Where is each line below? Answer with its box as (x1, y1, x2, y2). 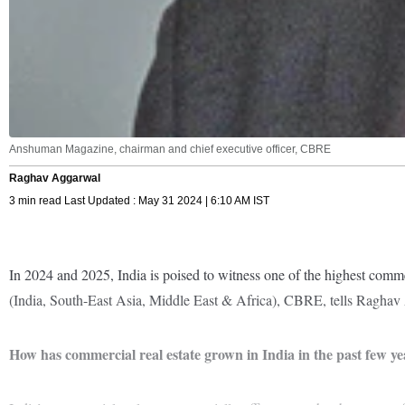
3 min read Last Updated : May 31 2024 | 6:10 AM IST (9, 193, 269, 207)
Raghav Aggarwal (9, 171, 100, 184)
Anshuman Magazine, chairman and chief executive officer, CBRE (9, 142, 331, 155)
